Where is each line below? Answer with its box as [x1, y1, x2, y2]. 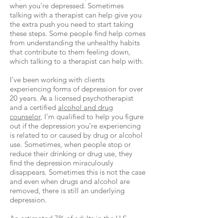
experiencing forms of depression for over [10, 84, 143, 93]
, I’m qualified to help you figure [40, 112, 144, 121]
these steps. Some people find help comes [10, 29, 145, 38]
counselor [10, 112, 40, 121]
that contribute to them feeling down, [10, 47, 130, 56]
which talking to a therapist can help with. [10, 56, 144, 66]
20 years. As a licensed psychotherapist [10, 93, 133, 103]
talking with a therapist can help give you [10, 10, 142, 19]
